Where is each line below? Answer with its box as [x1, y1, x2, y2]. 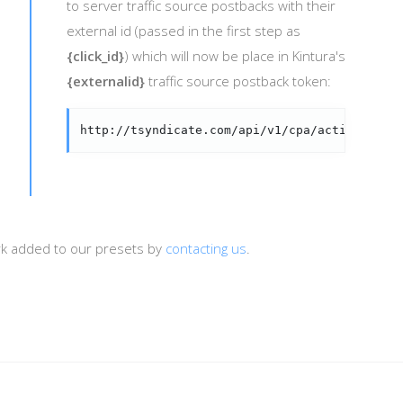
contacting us [166, 239, 246, 257]
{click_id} [67, 47, 124, 65]
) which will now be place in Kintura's [124, 47, 345, 65]
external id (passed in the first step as [67, 22, 300, 40]
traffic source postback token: [145, 72, 331, 90]
